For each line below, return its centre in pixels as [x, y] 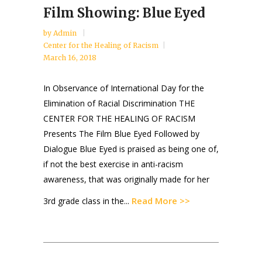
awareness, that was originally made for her [126, 180]
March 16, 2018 [70, 58]
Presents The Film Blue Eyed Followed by [121, 134]
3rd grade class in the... [87, 201]
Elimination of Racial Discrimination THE [119, 104]
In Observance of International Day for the [124, 88]
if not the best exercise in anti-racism [113, 164]
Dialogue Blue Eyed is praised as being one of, [131, 149]
